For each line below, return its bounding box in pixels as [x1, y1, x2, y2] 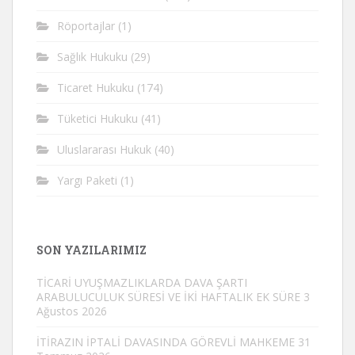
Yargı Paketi [57, 173, 117, 188]
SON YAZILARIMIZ [36, 242, 147, 258]
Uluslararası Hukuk [57, 142, 151, 157]
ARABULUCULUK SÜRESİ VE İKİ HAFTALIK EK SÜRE [36, 289, 300, 304]
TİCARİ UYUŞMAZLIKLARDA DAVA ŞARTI [36, 275, 247, 290]
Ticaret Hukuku [57, 80, 134, 95]
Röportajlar [57, 18, 115, 33]
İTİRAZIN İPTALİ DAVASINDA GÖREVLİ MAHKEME [36, 334, 295, 349]
